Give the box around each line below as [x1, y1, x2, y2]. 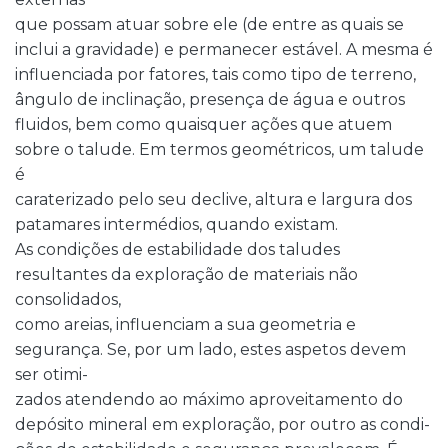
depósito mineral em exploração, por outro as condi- [15, 415, 430, 434]
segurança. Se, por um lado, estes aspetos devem [15, 340, 406, 359]
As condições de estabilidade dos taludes [15, 240, 340, 259]
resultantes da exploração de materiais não [15, 265, 358, 284]
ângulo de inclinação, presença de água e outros [15, 90, 405, 109]
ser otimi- [15, 365, 88, 384]
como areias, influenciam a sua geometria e [15, 315, 356, 334]
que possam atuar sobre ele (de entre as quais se [15, 15, 404, 34]
